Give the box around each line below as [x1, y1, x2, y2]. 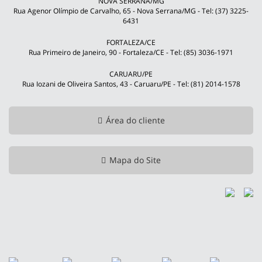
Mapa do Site [109, 154, 161, 166]
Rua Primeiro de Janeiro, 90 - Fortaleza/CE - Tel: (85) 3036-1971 [29, 47, 233, 57]
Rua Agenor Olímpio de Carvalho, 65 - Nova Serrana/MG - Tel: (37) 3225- [13, 6, 249, 16]
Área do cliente [105, 115, 165, 126]
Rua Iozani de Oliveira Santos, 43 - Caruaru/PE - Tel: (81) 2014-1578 [22, 79, 240, 89]
